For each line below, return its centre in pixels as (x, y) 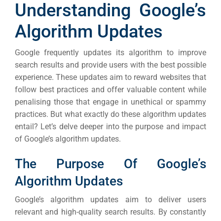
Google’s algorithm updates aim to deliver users (110, 200)
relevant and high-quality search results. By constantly (110, 212)
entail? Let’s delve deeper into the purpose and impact (110, 127)
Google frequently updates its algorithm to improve (110, 53)
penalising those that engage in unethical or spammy (110, 102)
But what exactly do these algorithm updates (129, 114)
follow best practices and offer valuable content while (110, 90)
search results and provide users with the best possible (110, 65)
